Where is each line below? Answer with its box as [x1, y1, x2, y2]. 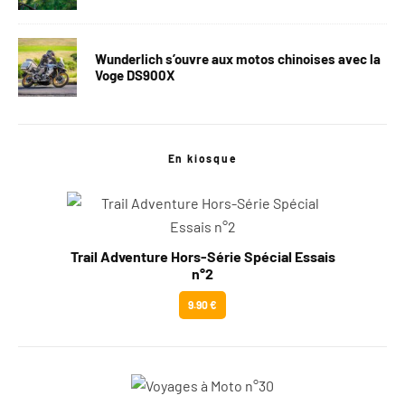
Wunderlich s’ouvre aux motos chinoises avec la [95, 51, 381, 68]
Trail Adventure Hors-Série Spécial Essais [70, 247, 335, 265]
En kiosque [167, 151, 238, 165]
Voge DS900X [95, 67, 174, 84]
